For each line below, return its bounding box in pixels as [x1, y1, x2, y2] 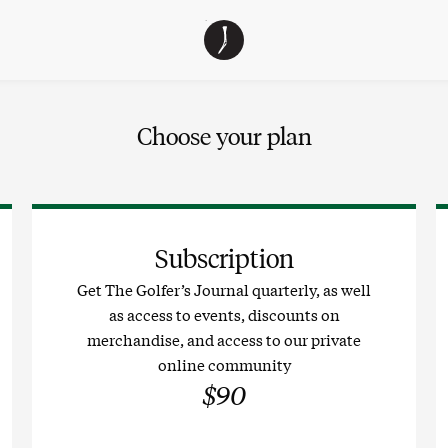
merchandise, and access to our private [87, 328, 361, 350]
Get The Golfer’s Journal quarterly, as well [77, 278, 371, 300]
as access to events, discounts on [108, 303, 340, 325]
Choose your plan [136, 122, 312, 151]
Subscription [154, 243, 294, 275]
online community [157, 353, 291, 375]
